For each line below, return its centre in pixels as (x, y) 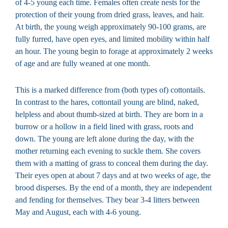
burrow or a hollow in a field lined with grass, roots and (104, 127)
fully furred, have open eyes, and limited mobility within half (112, 39)
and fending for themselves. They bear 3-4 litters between (107, 200)
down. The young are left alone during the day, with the (105, 139)
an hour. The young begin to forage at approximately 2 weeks (114, 51)
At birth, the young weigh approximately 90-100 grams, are (111, 27)
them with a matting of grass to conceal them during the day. (112, 163)
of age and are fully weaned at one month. (83, 64)
